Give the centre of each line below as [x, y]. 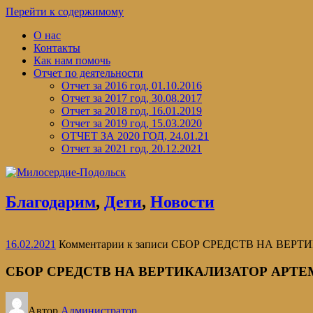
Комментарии [92, 244]
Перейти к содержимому [65, 12]
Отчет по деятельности [88, 73]
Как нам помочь [72, 60]
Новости [182, 202]
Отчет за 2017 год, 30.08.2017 [132, 98]
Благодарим [51, 202]
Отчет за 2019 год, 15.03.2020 [132, 123]
